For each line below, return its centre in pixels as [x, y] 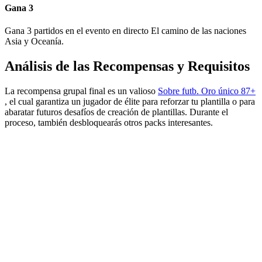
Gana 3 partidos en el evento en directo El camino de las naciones [125, 30]
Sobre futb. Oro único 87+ [207, 91]
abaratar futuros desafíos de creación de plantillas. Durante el [116, 112]
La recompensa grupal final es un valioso [81, 91]
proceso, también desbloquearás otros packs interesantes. [109, 122]
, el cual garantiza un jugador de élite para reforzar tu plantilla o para [130, 101]
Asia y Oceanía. [34, 41]
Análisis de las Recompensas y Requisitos [127, 66]
